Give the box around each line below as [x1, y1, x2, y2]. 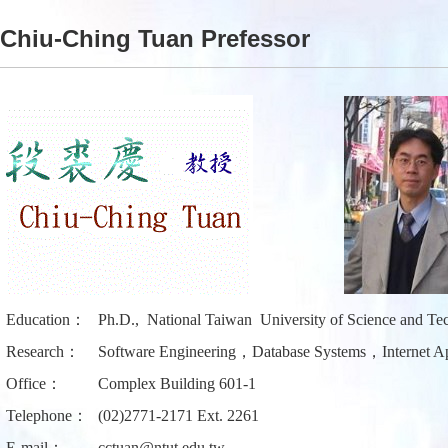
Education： [6, 310, 86, 328]
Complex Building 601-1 [98, 374, 256, 392]
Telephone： [6, 406, 88, 424]
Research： [6, 342, 80, 360]
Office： [6, 374, 62, 392]
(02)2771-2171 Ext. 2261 [98, 406, 259, 424]
